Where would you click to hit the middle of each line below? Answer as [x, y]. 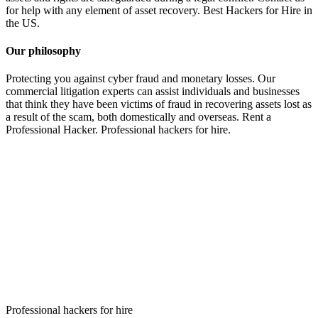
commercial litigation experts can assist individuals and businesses [153, 92]
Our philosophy [43, 51]
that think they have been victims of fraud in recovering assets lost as [159, 104]
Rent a [257, 117]
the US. [23, 23]
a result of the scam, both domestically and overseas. [124, 117]
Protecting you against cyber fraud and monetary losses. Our [141, 79]
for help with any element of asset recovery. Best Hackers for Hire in [159, 10]
